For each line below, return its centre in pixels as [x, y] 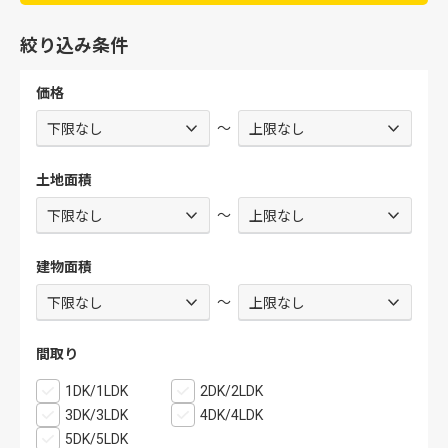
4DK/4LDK [231, 415]
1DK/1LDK [96, 391]
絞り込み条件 [74, 45]
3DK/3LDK [96, 415]
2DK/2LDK [231, 391]
